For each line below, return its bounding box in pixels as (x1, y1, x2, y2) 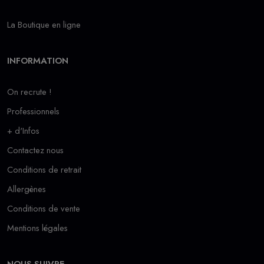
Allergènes (7, 183, 46, 196)
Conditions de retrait (7, 163, 81, 177)
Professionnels (7, 105, 60, 118)
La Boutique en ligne (7, 18, 81, 32)
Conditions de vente (7, 202, 80, 216)
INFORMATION (7, 54, 68, 68)
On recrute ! (7, 85, 52, 99)
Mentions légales (7, 222, 68, 235)
